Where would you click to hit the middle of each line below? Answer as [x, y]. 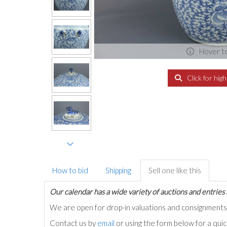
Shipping [118, 170]
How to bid [70, 170]
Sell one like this [175, 170]
